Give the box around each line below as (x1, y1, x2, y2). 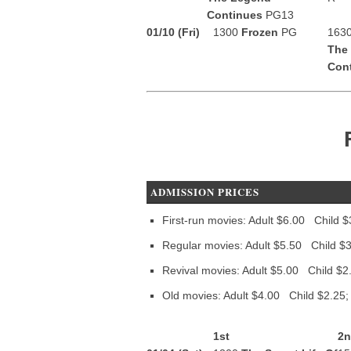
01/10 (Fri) (147, 26, 200, 38)
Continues (207, 9, 266, 21)
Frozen (241, 26, 281, 38)
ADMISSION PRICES (150, 184, 259, 199)
